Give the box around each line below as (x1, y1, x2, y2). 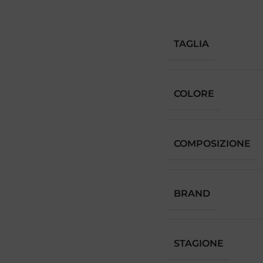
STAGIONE (174, 237, 224, 249)
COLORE (174, 87, 214, 99)
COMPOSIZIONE (174, 137, 251, 149)
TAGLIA (174, 38, 209, 49)
